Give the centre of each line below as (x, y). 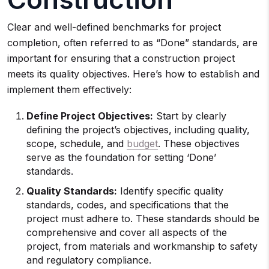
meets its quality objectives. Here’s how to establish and (133, 74)
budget (142, 144)
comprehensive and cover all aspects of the (127, 232)
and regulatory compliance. (89, 260)
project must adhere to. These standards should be (143, 219)
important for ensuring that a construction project (121, 58)
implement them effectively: (69, 89)
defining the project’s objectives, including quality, (138, 130)
